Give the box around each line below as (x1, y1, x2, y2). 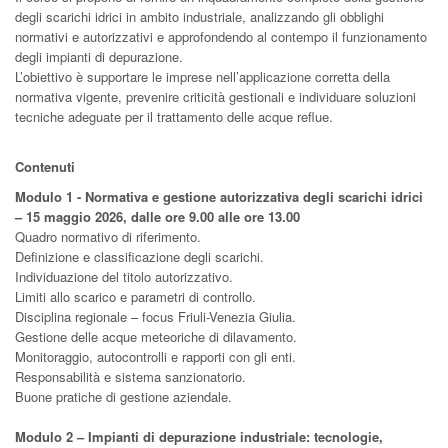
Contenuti (15, 157, 75, 176)
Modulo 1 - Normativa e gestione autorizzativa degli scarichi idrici (15, 187, 423, 206)
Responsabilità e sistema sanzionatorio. (15, 367, 246, 386)
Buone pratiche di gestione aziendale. (15, 387, 232, 406)
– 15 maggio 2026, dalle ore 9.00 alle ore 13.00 (15, 207, 300, 226)
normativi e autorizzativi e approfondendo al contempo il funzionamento (15, 27, 427, 46)
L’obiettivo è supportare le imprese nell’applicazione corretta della (15, 67, 390, 86)
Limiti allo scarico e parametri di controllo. (15, 287, 256, 306)
